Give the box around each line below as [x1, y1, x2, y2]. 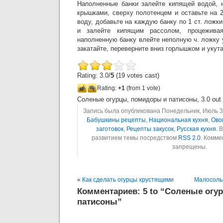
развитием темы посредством [91, 134, 178, 141]
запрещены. [172, 143, 207, 150]
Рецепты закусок [126, 125, 174, 132]
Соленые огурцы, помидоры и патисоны [77, 96, 197, 103]
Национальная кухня [148, 116, 208, 123]
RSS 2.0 [178, 134, 201, 141]
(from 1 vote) [125, 85, 160, 92]
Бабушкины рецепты [86, 116, 146, 123]
